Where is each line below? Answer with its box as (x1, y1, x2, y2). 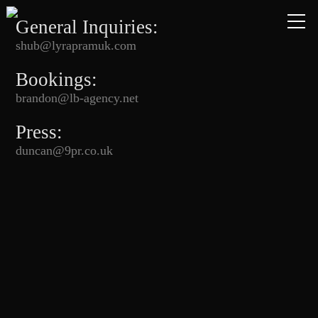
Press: (16, 121, 63, 143)
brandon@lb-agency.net (16, 91, 139, 106)
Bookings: (16, 69, 98, 91)
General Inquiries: (16, 16, 159, 38)
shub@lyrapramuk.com (16, 38, 137, 53)
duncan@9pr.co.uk (16, 143, 114, 158)
